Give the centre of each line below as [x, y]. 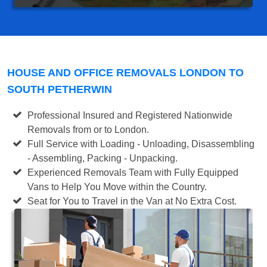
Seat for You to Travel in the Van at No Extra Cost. [132, 201]
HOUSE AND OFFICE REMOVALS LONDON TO [125, 72]
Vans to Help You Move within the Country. [117, 187]
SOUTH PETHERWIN [60, 89]
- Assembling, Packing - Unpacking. [103, 158]
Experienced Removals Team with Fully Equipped [133, 172]
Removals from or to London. [89, 129]
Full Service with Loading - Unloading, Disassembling [141, 144]
